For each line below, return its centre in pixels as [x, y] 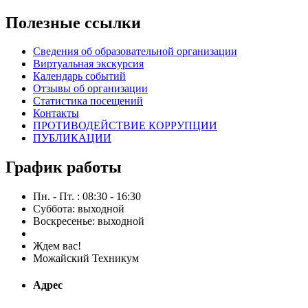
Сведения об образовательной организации [135, 52]
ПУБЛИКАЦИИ [72, 138]
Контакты [56, 113]
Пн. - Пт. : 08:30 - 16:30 [87, 197]
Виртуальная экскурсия [88, 64]
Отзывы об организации [90, 89]
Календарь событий [79, 76]
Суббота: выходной [79, 209]
